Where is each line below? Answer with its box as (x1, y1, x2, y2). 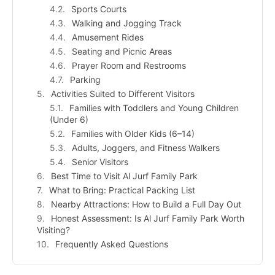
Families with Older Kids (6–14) (71, 128, 195, 139)
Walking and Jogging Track (72, 17, 182, 28)
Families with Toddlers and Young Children (69, 102, 239, 113)
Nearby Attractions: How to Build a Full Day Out (51, 198, 241, 209)
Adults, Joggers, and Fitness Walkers (72, 142, 220, 153)
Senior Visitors (72, 156, 128, 167)
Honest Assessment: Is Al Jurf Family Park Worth (51, 212, 244, 223)
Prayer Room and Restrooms (72, 60, 186, 71)
